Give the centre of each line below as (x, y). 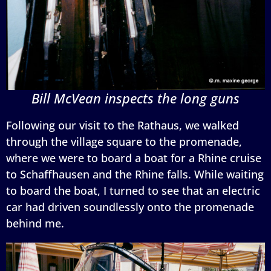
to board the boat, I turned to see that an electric (133, 190)
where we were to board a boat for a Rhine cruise (134, 158)
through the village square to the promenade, (124, 141)
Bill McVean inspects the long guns (135, 98)
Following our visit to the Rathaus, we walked (122, 125)
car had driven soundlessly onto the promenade (130, 207)
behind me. (35, 223)
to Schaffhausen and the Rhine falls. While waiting (135, 174)
